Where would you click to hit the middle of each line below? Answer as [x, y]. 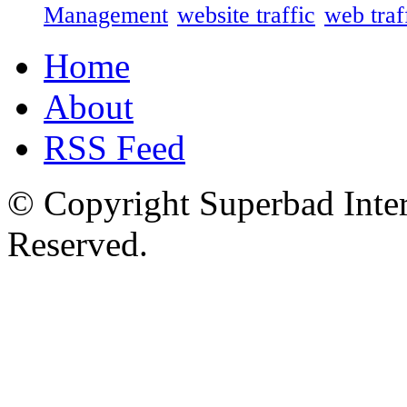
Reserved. [78, 244]
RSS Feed [114, 148]
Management [106, 15]
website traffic [246, 15]
